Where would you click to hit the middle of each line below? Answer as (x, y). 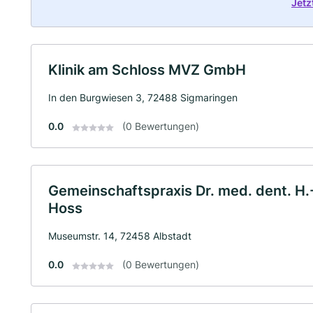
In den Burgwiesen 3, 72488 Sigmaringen (143, 98)
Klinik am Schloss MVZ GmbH (147, 70)
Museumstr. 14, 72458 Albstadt (120, 236)
